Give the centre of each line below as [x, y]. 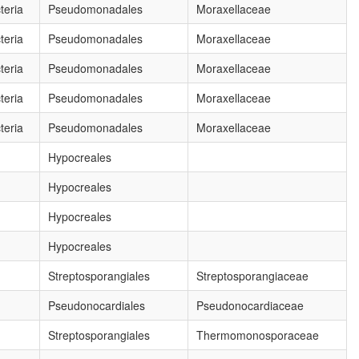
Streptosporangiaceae [252, 276]
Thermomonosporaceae [258, 335]
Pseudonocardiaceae [250, 305]
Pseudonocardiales [97, 305]
